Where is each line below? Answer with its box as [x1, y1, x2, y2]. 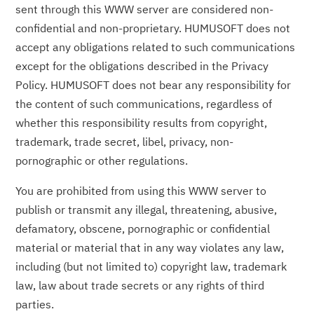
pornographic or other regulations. [15, 153, 189, 168]
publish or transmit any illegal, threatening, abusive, [15, 203, 278, 217]
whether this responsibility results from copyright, [15, 116, 268, 130]
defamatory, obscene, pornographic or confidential [15, 221, 271, 236]
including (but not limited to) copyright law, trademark [15, 259, 287, 274]
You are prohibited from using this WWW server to [15, 184, 267, 198]
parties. [15, 297, 55, 312]
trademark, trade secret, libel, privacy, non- [15, 135, 234, 149]
